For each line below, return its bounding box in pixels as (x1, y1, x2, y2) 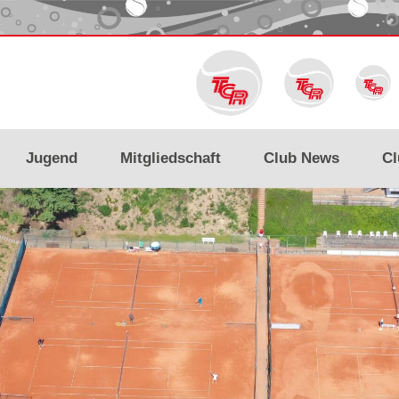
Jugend (26, 150, 77, 167)
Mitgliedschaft (120, 150, 221, 167)
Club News (264, 150, 339, 167)
